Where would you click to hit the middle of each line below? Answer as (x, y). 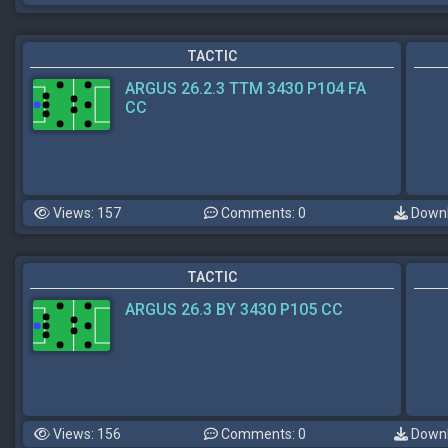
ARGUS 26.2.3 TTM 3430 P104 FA (245, 88)
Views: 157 (85, 213)
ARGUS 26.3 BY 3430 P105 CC (234, 309)
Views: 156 (85, 434)
